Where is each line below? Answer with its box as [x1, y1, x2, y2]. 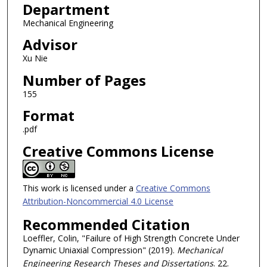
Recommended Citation [22, 214, 190, 234]
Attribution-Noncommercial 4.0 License [22, 195, 173, 207]
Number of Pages [22, 70, 146, 90]
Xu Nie [22, 52, 48, 64]
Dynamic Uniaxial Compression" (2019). [22, 244, 177, 256]
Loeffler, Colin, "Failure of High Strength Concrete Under [22, 232, 240, 244]
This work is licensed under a [22, 182, 136, 194]
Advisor [22, 35, 77, 55]
